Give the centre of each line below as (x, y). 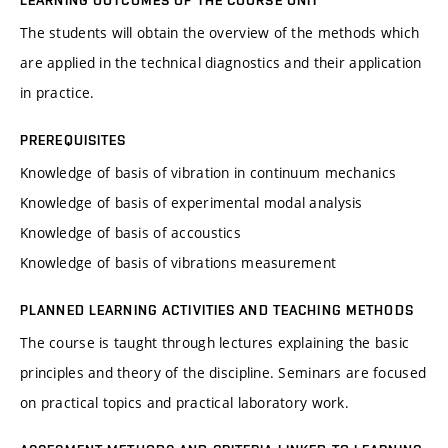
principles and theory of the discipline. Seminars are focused (223, 373)
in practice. (57, 93)
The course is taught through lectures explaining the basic (215, 343)
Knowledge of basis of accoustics (130, 233)
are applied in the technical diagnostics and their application (221, 63)
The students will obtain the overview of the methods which (220, 33)
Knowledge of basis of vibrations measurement (178, 263)
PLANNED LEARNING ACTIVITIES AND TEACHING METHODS (217, 310)
